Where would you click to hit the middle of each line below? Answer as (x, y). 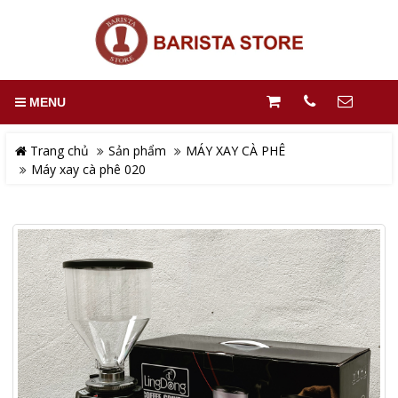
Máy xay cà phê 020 (88, 169)
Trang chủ (58, 151)
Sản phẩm (137, 151)
